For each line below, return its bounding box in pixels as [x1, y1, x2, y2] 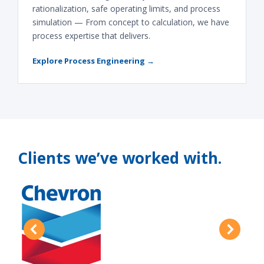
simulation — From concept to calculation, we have [32, 16, 229, 28]
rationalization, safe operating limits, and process [32, 3, 220, 14]
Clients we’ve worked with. [18, 147, 222, 169]
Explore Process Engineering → [32, 55, 154, 66]
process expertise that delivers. [32, 30, 150, 41]
